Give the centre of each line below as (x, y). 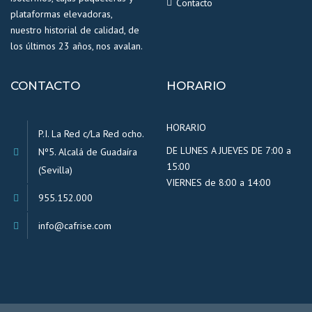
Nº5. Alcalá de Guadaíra (88, 151)
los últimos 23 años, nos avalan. (77, 46)
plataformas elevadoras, (61, 14)
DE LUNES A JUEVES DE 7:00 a (229, 150)
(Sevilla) (55, 170)
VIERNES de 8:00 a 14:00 (219, 182)
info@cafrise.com (75, 225)
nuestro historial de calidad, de (75, 30)
